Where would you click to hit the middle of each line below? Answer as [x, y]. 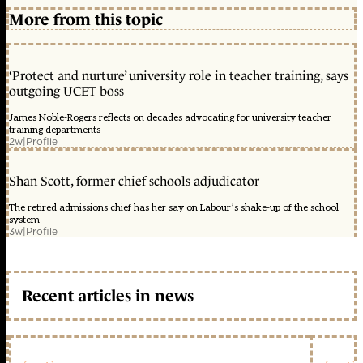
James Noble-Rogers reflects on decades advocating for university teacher [170, 118]
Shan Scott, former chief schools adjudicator [134, 181]
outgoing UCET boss [66, 92]
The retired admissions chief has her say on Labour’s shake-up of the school [174, 208]
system [24, 220]
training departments [55, 130]
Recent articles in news [108, 295]
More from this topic [86, 19]
